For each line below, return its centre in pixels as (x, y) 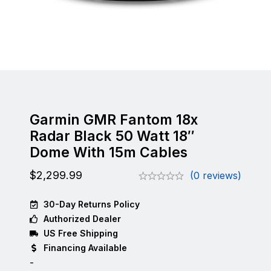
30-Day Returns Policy (91, 204)
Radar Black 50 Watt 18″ (112, 136)
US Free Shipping (80, 233)
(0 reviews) (216, 175)
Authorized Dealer (82, 219)
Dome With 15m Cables (109, 152)
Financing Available (85, 248)
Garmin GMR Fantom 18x (114, 120)
